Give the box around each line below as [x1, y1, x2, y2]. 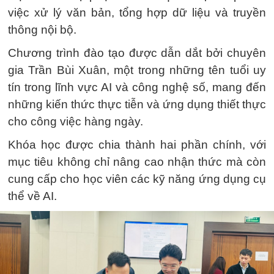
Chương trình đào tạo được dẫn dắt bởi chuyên [8, 46, 266, 59]
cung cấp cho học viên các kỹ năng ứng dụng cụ [8, 172, 266, 185]
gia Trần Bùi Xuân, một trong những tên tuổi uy [8, 64, 266, 76]
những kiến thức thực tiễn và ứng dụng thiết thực [8, 98, 266, 111]
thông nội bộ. [8, 23, 76, 36]
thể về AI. [8, 190, 57, 202]
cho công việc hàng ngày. [8, 115, 143, 128]
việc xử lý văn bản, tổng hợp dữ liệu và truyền [8, 6, 266, 19]
